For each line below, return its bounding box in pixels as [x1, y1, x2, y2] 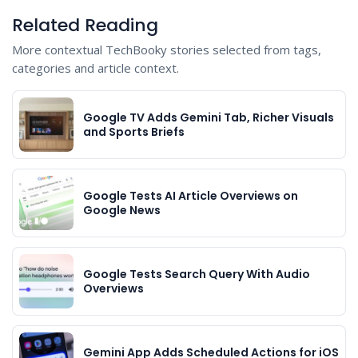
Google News [83, 201, 161, 218]
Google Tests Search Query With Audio [83, 265, 310, 282]
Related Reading [12, 12, 158, 38]
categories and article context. [12, 59, 179, 76]
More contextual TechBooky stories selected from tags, [12, 41, 321, 58]
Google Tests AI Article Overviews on [83, 187, 298, 204]
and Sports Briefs [83, 123, 185, 140]
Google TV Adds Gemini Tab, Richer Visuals [83, 109, 334, 125]
